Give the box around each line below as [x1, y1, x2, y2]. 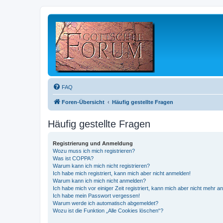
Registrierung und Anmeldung [53, 140, 133, 146]
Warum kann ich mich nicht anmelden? [53, 178, 146, 184]
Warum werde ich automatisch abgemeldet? [53, 200, 158, 206]
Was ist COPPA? [53, 155, 94, 161]
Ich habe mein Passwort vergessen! [53, 193, 140, 199]
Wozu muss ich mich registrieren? [53, 148, 135, 154]
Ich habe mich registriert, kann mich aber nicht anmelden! [53, 170, 191, 176]
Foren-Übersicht [62, 99, 105, 105]
